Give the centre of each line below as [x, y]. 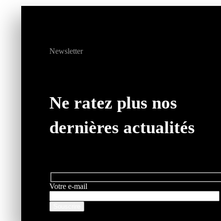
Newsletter [66, 51]
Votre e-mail [69, 186]
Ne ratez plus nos [113, 103]
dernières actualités [122, 128]
